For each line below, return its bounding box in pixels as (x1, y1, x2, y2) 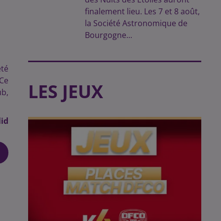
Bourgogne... (85, 30, 133, 40)
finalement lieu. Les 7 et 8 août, (85, 6, 200, 17)
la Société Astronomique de (85, 18, 188, 29)
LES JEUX (28, 79, 103, 104)
